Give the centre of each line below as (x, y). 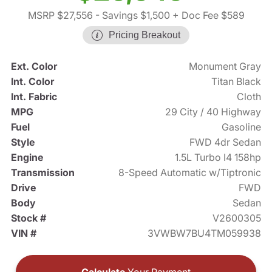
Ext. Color (34, 66)
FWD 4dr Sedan (226, 142)
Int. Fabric (34, 97)
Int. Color (32, 82)
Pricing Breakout (144, 35)
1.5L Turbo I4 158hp (218, 158)
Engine (27, 158)
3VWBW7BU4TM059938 (205, 233)
